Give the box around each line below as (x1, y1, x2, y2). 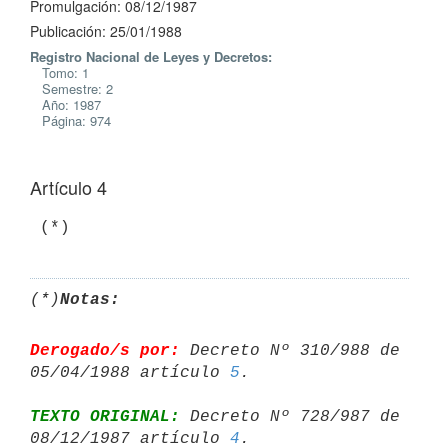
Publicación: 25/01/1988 (30, 21, 182, 41)
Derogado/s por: (30, 341, 180, 360)
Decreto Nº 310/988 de (180, 341, 400, 360)
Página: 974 (30, 111, 111, 130)
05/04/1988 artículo (30, 363, 230, 382)
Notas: (60, 290, 120, 309)
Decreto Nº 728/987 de (180, 407, 400, 426)
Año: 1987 (30, 95, 101, 114)
